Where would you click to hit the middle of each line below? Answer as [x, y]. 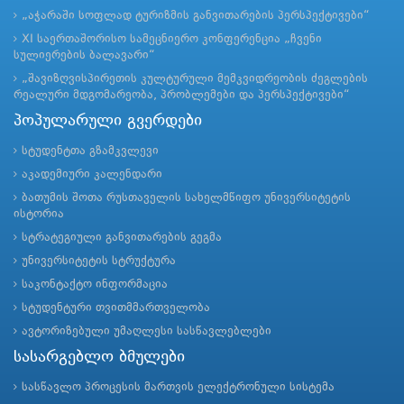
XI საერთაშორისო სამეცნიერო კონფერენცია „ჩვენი [172, 40]
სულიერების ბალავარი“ [84, 56]
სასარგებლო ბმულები [99, 358]
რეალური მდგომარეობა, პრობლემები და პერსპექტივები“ [182, 96]
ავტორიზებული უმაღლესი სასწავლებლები [147, 332]
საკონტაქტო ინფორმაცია [95, 285]
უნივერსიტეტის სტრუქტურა [99, 262]
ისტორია [39, 215]
